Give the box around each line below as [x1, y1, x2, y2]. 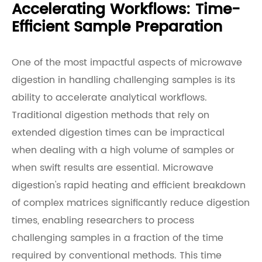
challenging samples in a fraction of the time [12, 230, 223, 246]
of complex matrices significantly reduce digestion [12, 195, 250, 211]
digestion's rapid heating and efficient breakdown [12, 178, 246, 193]
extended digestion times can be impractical [12, 125, 225, 140]
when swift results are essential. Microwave [12, 160, 213, 175]
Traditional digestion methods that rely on [12, 108, 209, 123]
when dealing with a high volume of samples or [12, 143, 235, 158]
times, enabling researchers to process [12, 213, 194, 228]
